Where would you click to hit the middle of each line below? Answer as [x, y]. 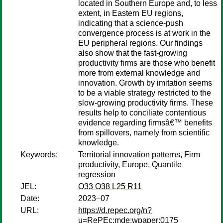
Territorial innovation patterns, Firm [139, 155]
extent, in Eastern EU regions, [131, 13]
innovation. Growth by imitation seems [145, 83]
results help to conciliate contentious [142, 113]
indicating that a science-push [131, 23]
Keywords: [39, 155]
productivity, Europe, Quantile [130, 165]
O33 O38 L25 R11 [110, 186]
